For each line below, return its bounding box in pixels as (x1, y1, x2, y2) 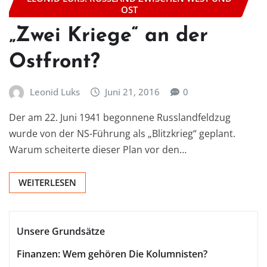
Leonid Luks (29, 85, 80, 98)
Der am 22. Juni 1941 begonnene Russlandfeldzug (9, 111, 231, 125)
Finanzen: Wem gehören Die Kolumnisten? (17, 247, 207, 260)
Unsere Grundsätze (17, 225, 105, 238)
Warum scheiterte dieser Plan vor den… (9, 143, 187, 157)
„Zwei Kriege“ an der (9, 25, 208, 46)
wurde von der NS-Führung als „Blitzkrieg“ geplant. (9, 127, 235, 141)
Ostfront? (9, 51, 100, 73)
